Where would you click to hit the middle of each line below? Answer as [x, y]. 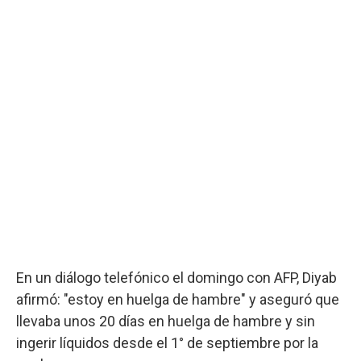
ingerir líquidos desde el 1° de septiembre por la [167, 343]
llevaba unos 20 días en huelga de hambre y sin [166, 321]
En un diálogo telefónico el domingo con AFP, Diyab [176, 278]
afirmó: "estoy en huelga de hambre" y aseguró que [178, 299]
